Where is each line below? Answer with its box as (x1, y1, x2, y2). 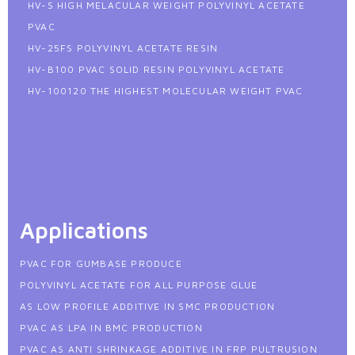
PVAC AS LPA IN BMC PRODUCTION (20, 322, 203, 334)
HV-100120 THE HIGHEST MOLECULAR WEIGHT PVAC (28, 85, 303, 97)
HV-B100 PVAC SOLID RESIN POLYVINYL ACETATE (28, 63, 285, 76)
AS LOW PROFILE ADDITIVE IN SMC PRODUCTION (20, 300, 276, 313)
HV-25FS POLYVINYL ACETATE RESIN (28, 42, 219, 55)
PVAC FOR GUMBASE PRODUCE (20, 258, 182, 270)
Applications (20, 217, 148, 244)
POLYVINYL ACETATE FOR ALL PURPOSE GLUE (20, 279, 258, 292)
